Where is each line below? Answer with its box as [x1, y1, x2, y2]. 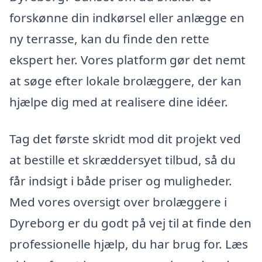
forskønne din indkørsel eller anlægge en [9, 9, 244, 26]
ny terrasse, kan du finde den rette [9, 30, 209, 47]
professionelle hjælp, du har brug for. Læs [9, 236, 248, 253]
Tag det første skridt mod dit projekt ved [9, 130, 241, 147]
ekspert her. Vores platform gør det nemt [9, 51, 246, 68]
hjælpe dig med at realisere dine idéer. [9, 93, 228, 110]
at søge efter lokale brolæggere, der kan [9, 72, 242, 89]
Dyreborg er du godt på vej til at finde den [9, 215, 251, 232]
